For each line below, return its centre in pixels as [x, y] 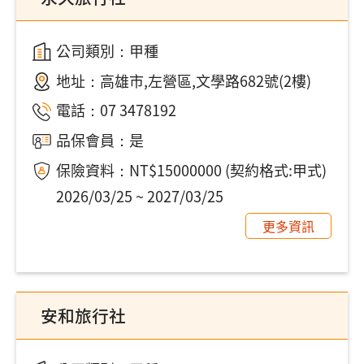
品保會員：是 [100, 140]
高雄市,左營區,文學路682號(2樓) [205, 80]
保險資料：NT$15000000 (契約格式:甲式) [191, 169]
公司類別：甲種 [107, 50]
